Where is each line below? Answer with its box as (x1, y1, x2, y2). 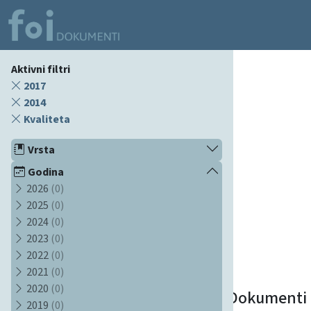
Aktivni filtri (11, 61, 70, 77)
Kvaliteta (22, 111, 70, 127)
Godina (28, 164, 64, 180)
